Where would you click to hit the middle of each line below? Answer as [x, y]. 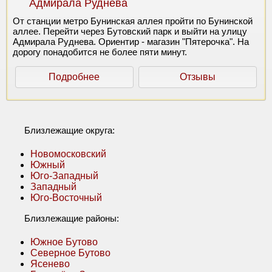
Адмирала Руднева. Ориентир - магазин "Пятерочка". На [131, 41]
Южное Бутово [64, 242]
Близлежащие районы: [72, 218]
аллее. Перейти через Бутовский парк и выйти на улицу [130, 31]
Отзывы [197, 76]
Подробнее [74, 76]
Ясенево [50, 263]
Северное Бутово [70, 253]
